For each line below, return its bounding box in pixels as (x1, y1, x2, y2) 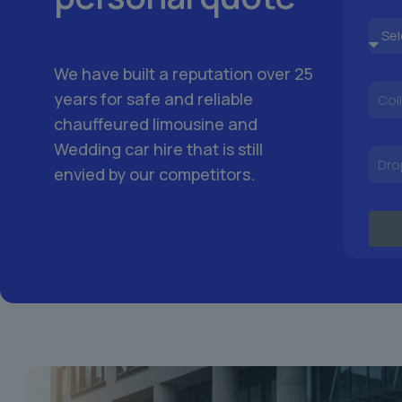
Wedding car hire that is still (54, 137, 263, 160)
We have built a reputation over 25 (54, 62, 313, 84)
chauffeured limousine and (54, 112, 258, 135)
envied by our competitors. (54, 162, 258, 185)
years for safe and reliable (54, 87, 253, 109)
